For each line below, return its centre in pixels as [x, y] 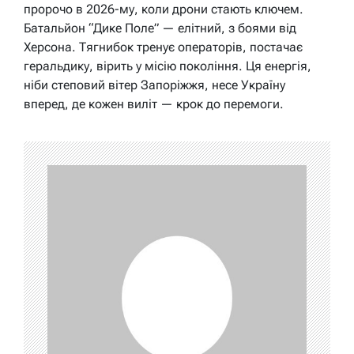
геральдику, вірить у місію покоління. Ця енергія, [168, 66]
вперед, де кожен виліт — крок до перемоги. [154, 104]
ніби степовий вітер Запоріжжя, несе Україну [154, 85]
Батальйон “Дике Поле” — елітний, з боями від [160, 28]
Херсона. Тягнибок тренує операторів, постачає [163, 47]
